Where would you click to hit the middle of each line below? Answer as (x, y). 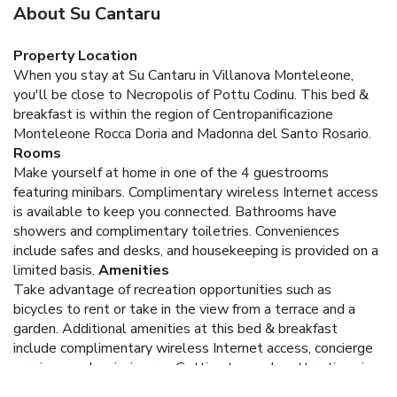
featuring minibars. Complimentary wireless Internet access (196, 192)
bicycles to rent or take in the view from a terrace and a (184, 309)
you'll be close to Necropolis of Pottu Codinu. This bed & (191, 94)
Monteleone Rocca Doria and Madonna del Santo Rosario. (192, 133)
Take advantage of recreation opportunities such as (172, 289)
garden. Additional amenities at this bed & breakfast (175, 328)
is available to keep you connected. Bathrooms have (175, 211)
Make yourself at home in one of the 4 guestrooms (171, 172)
